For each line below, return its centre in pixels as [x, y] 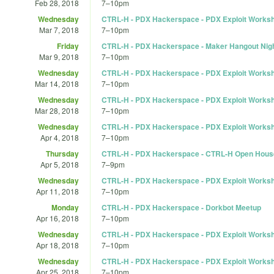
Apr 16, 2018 [57, 218]
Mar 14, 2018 [57, 83]
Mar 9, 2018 [59, 56]
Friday [68, 46]
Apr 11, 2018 [57, 191]
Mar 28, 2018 [57, 110]
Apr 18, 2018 [57, 245]
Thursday [62, 153]
